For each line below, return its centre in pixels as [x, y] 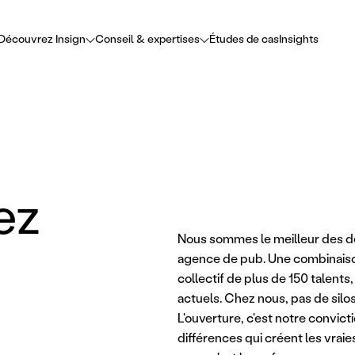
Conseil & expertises [147, 38]
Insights [299, 38]
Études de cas [244, 38]
